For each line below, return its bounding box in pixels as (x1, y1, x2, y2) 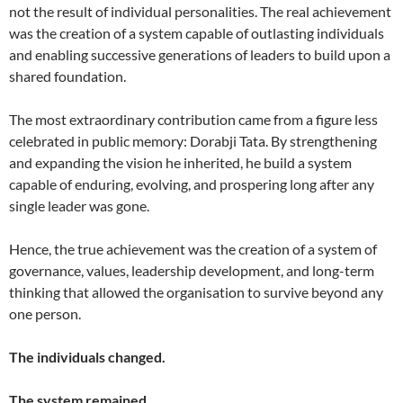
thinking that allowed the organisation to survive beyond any (9, 283, 383, 301)
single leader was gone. (9, 197, 149, 215)
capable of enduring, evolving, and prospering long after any (9, 175, 374, 193)
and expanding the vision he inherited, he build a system (9, 154, 352, 172)
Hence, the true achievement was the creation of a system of (9, 240, 377, 258)
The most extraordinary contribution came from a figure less (9, 111, 378, 129)
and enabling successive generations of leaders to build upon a (9, 46, 390, 64)
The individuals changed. (9, 348, 166, 366)
